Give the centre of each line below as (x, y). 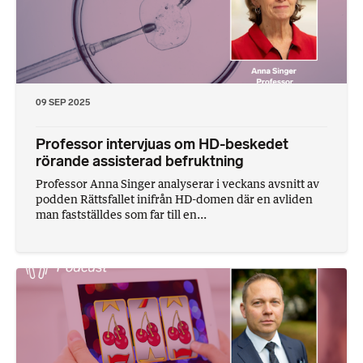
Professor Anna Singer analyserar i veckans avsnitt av (177, 183)
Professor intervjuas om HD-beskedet (162, 144)
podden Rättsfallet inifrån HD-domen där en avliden (174, 199)
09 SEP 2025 (63, 102)
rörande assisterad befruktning (140, 161)
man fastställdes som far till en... (121, 214)
